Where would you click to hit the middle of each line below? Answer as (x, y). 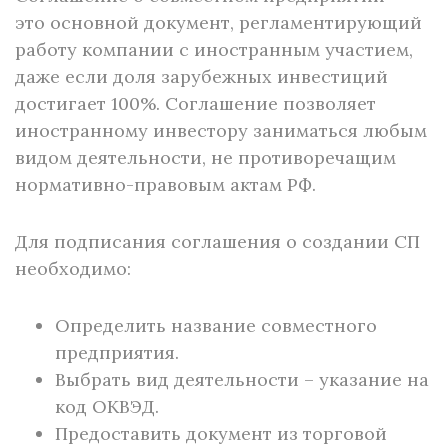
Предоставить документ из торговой (221, 433)
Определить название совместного (216, 325)
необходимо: (73, 268)
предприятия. (117, 352)
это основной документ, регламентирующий (218, 22)
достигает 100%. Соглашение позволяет (195, 103)
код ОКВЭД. (107, 406)
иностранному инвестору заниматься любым (221, 130)
